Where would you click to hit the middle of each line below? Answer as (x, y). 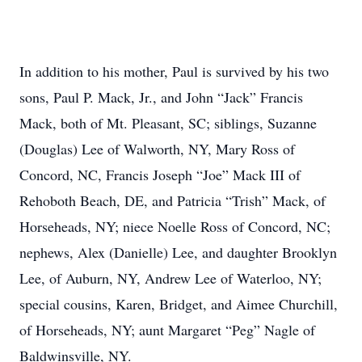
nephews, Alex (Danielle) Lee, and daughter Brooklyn (178, 252)
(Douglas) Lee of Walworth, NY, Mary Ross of (157, 149)
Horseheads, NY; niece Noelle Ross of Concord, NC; (175, 226)
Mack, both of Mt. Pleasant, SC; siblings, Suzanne (168, 123)
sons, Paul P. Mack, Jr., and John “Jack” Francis (161, 97)
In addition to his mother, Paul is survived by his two (174, 71)
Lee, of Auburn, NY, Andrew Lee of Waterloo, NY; (170, 278)
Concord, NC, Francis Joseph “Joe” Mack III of (160, 175)
